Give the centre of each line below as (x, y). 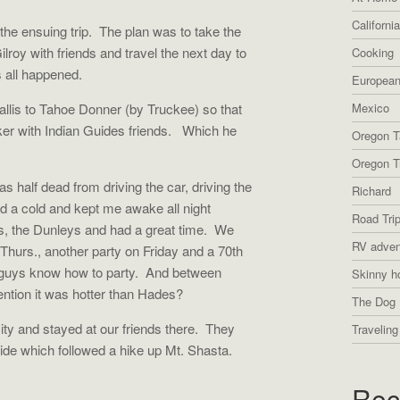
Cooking (373, 52)
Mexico (371, 108)
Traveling (375, 329)
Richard (371, 191)
